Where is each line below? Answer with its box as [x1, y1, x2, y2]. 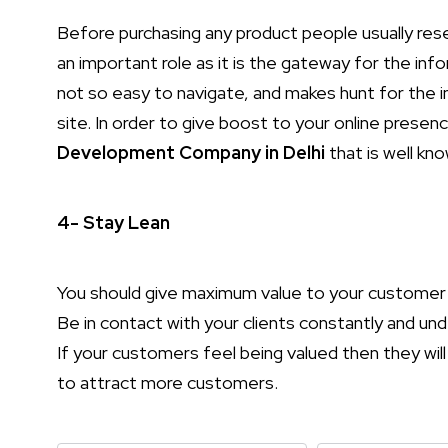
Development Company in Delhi [57, 141, 325, 164]
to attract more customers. [57, 371, 278, 394]
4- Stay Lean [57, 211, 170, 234]
